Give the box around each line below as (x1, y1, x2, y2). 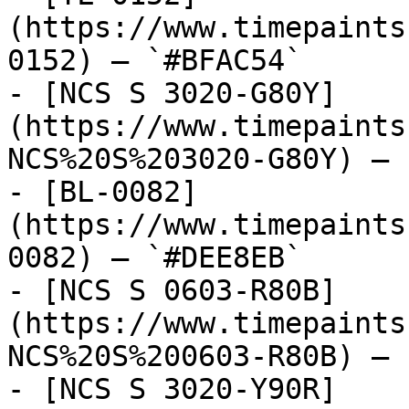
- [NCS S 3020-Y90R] (7, 372, 337, 405)
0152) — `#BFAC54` (7, 44, 302, 77)
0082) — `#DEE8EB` (7, 241, 302, 274)
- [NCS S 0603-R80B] (7, 274, 337, 307)
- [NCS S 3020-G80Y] (7, 77, 337, 110)
